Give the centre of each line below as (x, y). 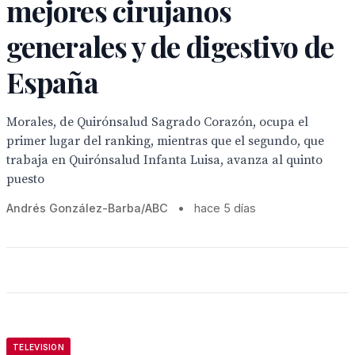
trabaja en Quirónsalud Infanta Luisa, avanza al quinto (164, 160)
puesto (25, 179)
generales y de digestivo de (170, 46)
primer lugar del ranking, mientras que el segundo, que (165, 141)
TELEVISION (38, 347)
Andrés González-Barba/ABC (87, 208)
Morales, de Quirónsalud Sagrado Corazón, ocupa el (157, 122)
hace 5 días (225, 208)
